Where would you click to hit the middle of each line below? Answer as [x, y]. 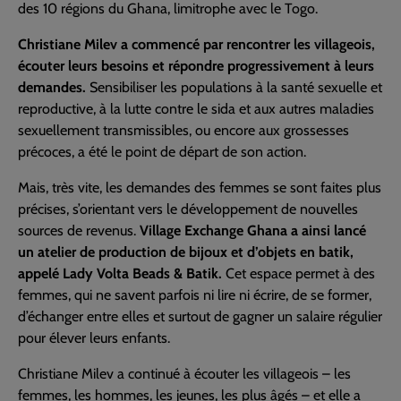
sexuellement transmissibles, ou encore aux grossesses [183, 131]
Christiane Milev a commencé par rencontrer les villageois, [196, 45]
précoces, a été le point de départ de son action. [162, 152]
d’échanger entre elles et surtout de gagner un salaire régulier [200, 317]
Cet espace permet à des [299, 274]
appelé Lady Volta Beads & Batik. [120, 274]
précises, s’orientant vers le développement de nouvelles [188, 209]
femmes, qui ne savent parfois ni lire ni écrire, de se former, [195, 295]
